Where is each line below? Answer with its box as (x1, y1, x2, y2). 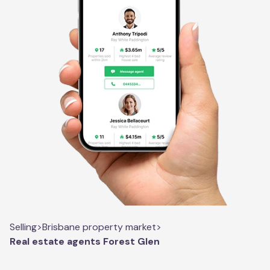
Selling (10, 220, 37, 233)
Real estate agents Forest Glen (10, 234, 160, 248)
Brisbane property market (42, 220, 156, 233)
